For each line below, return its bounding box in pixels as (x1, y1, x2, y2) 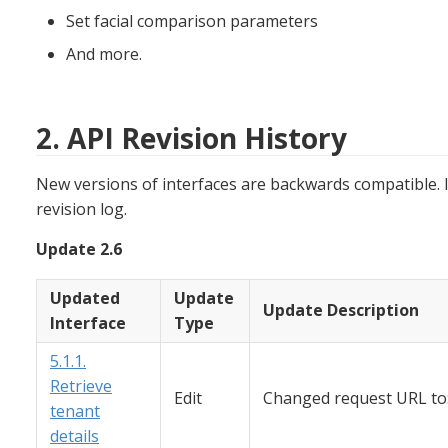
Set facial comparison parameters (66, 10, 318, 33)
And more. (66, 43, 142, 66)
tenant (50, 400, 100, 423)
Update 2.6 (36, 237, 122, 260)
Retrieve (50, 375, 112, 398)
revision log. (36, 197, 127, 220)
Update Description (263, 299, 419, 322)
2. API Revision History (36, 118, 347, 157)
